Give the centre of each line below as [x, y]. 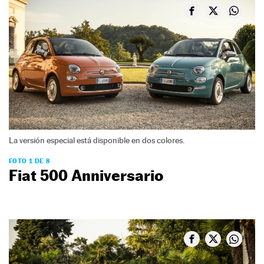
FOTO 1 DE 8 [29, 161]
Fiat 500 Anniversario [86, 176]
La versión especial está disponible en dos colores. [97, 141]
